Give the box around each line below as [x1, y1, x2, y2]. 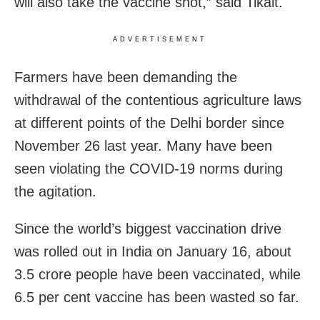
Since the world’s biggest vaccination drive [14, 220, 281, 236]
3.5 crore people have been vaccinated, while [14, 266, 301, 282]
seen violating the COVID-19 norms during [14, 160, 283, 176]
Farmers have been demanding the [14, 69, 237, 85]
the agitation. [14, 183, 96, 199]
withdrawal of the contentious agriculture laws [14, 91, 301, 108]
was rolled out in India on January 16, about [14, 243, 291, 259]
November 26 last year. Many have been [14, 137, 272, 154]
